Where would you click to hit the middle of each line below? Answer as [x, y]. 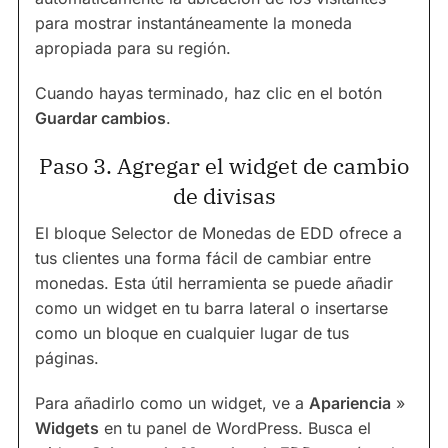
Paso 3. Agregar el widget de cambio [224, 165]
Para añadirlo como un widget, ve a [172, 403]
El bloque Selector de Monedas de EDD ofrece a [218, 233]
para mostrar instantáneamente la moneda [193, 23]
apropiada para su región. [133, 48]
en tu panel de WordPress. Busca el [235, 428]
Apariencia [350, 403]
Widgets [67, 428]
